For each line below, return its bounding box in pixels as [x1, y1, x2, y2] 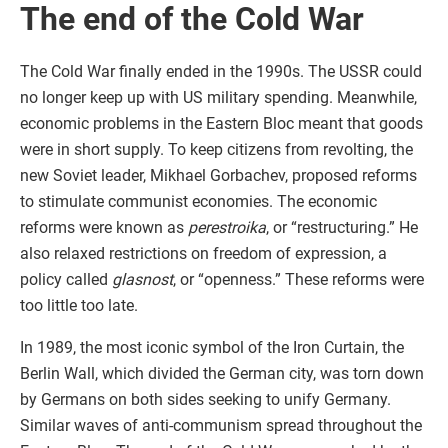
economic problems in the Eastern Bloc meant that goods [20, 113, 423, 133]
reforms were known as [20, 217, 188, 237]
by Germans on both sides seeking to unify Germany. [20, 389, 391, 409]
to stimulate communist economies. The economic [20, 191, 377, 211]
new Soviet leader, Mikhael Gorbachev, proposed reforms [20, 165, 417, 185]
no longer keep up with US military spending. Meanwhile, [20, 87, 417, 107]
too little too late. [20, 295, 138, 315]
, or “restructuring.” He [266, 217, 418, 237]
